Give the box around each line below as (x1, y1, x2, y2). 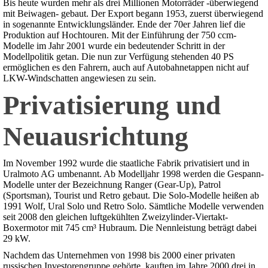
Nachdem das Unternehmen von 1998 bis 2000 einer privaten (3, 250, 235, 261)
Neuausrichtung (3, 121, 188, 152)
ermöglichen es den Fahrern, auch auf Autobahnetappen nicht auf (3, 62, 249, 73)
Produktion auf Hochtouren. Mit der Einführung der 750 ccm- (3, 30, 236, 41)
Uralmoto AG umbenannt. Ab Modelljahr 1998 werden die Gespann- (3, 169, 264, 179)
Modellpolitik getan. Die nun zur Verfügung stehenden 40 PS (3, 51, 234, 62)
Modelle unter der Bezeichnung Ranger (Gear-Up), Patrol (3, 179, 221, 190)
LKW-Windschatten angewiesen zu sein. (3, 73, 156, 84)
